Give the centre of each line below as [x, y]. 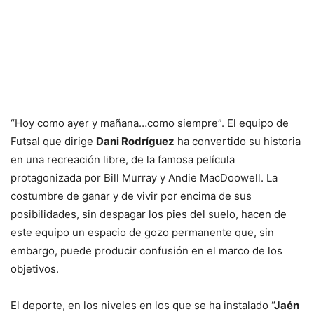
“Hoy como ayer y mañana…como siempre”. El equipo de [150, 123]
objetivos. [35, 269]
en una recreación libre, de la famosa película [123, 159]
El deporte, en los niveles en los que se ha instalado [141, 305]
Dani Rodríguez [135, 141]
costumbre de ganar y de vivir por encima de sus [131, 196]
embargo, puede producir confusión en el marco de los [146, 251]
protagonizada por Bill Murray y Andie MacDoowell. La [144, 178]
